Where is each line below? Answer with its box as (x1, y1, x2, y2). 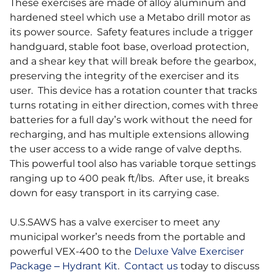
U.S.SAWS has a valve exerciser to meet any (10, 216, 220, 229)
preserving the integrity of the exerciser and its (10, 70, 239, 82)
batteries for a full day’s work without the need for (10, 114, 252, 126)
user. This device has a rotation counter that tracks (10, 85, 257, 97)
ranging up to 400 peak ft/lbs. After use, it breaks (10, 172, 249, 185)
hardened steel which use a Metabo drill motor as (10, 12, 250, 24)
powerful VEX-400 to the (10, 246, 134, 258)
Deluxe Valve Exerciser (134, 246, 244, 258)
